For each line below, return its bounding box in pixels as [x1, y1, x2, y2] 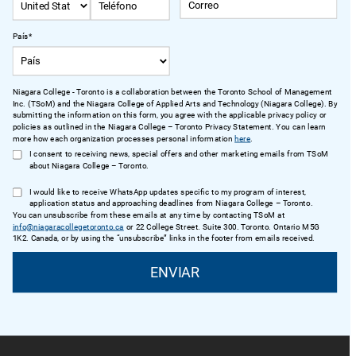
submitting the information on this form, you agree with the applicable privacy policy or [12, 110, 327, 121]
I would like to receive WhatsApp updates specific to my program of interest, [29, 187, 307, 197]
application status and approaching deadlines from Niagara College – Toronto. [29, 199, 313, 208]
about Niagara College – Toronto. [29, 161, 149, 171]
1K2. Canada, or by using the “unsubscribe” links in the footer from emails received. [12, 234, 315, 243]
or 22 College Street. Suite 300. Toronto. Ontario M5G [123, 222, 320, 232]
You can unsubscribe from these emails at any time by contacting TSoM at [12, 210, 285, 220]
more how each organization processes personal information [12, 133, 235, 144]
